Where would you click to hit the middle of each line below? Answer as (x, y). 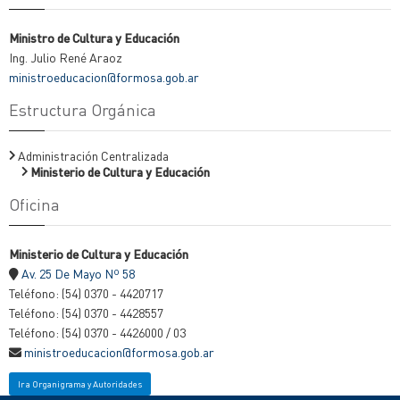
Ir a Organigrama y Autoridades (80, 384)
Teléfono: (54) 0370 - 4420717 (86, 293)
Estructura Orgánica (83, 109)
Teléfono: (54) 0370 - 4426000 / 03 (97, 332)
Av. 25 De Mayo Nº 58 (78, 273)
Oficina (34, 204)
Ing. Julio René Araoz (66, 57)
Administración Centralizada (93, 155)
